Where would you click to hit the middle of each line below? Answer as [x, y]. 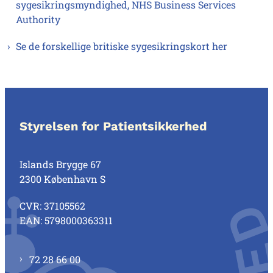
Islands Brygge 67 [60, 165]
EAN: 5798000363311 [66, 221]
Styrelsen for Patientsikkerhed [113, 126]
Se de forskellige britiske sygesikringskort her [122, 46]
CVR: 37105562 [52, 206]
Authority [38, 19]
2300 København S [62, 179]
